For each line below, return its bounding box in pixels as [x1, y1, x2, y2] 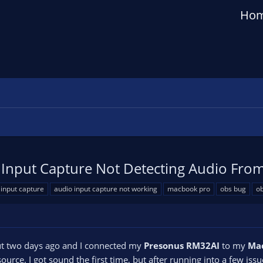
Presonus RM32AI [144, 240, 220, 251]
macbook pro [167, 184, 210, 194]
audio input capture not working [54, 184, 157, 194]
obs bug [220, 184, 246, 194]
